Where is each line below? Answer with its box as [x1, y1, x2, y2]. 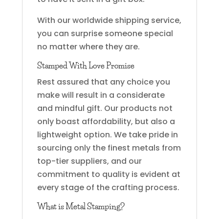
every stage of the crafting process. [37, 181, 179, 193]
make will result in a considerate [37, 89, 165, 101]
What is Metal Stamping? [37, 201, 125, 211]
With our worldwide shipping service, [37, 14, 181, 26]
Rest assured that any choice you [37, 76, 170, 88]
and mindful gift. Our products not [37, 102, 173, 114]
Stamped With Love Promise [37, 60, 134, 70]
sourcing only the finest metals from [37, 142, 181, 153]
